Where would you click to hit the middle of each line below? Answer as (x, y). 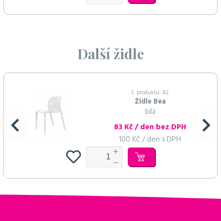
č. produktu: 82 (150, 92)
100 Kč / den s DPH (150, 139)
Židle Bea (150, 102)
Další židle (110, 53)
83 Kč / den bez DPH (150, 127)
